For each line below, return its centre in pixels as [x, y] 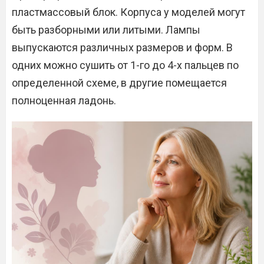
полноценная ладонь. [64, 100]
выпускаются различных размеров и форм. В [122, 47]
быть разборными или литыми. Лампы [106, 30]
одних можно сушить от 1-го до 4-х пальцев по [125, 65]
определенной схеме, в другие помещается [119, 83]
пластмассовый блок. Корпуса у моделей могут [128, 12]
